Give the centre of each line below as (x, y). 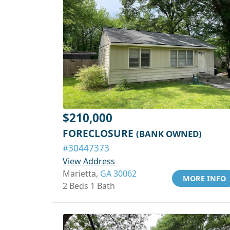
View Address (89, 161)
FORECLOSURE (99, 133)
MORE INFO (204, 178)
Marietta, (81, 174)
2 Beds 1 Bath (89, 186)
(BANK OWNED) (169, 134)
